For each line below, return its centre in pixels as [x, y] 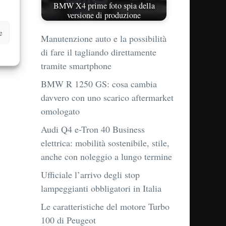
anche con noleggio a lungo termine [106, 157]
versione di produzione [104, 15]
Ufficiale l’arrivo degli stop [90, 175]
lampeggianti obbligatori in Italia [101, 188]
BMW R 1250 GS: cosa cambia [99, 84]
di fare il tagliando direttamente [99, 52]
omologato [60, 111]
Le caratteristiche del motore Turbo [105, 207]
